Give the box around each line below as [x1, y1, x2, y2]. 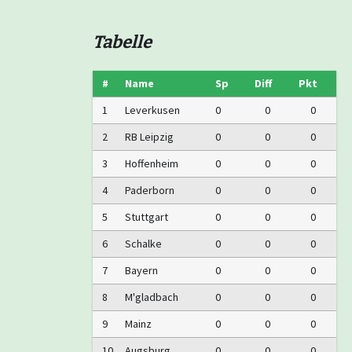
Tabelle [93, 31, 152, 53]
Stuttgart [125, 209, 168, 224]
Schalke [125, 236, 162, 251]
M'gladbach [125, 289, 178, 304]
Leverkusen [125, 102, 180, 117]
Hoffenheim [125, 156, 178, 170]
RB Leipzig [125, 129, 174, 144]
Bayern [125, 262, 158, 277]
